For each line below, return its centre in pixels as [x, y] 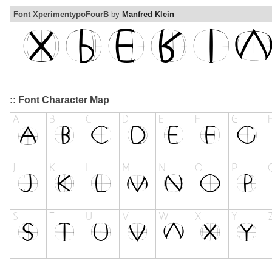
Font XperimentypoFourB [61, 15]
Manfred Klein [148, 15]
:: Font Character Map [59, 100]
